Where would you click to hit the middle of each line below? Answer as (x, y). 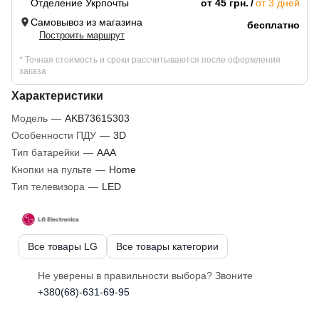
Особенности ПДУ (54, 136)
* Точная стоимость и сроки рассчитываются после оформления (150, 60)
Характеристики (57, 96)
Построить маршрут (82, 36)
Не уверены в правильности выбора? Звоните (145, 276)
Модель (30, 119)
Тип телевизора (48, 187)
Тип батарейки (46, 153)
